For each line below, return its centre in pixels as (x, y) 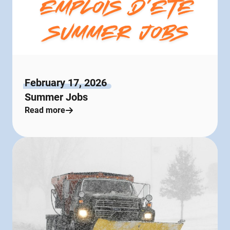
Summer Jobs (56, 97)
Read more (45, 110)
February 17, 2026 (66, 82)
